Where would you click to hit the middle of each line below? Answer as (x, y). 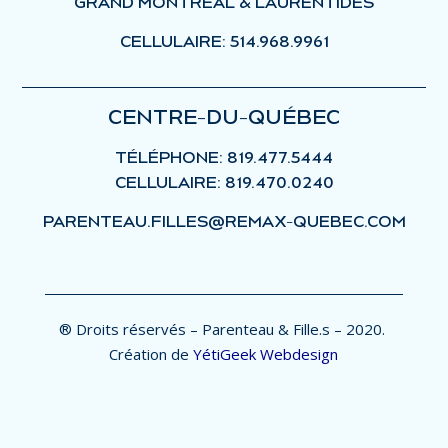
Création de (149, 354)
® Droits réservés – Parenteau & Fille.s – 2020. (223, 329)
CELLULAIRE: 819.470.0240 (224, 183)
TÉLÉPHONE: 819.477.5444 (224, 158)
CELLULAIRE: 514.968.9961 (224, 42)
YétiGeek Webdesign (266, 354)
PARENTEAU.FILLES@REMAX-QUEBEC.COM (224, 222)
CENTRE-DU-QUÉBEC (224, 117)
